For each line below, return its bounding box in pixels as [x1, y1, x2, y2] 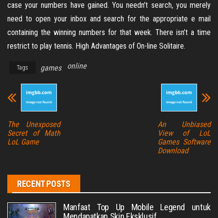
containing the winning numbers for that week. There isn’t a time [7, 28, 211, 37]
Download [157, 146, 188, 155]
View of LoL [157, 128, 211, 138]
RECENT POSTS [17, 179, 71, 189]
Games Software [157, 137, 211, 146]
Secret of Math [7, 128, 61, 138]
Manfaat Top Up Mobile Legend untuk [63, 202, 211, 212]
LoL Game [7, 137, 39, 146]
